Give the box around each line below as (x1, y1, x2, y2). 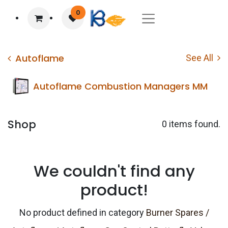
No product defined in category (19, 207, 146, 218)
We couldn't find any (33, 160, 195, 182)
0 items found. (162, 119, 220, 129)
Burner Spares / (146, 207, 209, 218)
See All (186, 52, 215, 63)
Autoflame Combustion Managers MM (33, 79, 208, 93)
